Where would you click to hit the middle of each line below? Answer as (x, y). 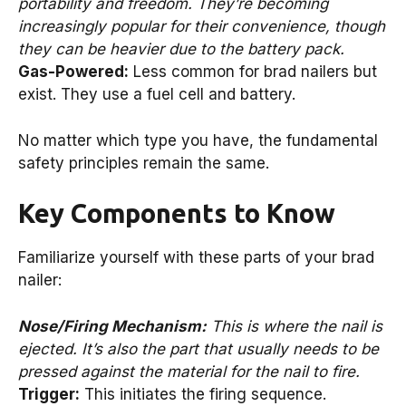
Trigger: (49, 394)
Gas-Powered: (73, 72)
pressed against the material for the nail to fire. (189, 371)
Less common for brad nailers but (253, 72)
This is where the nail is (295, 326)
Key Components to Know (177, 213)
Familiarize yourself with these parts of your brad (196, 258)
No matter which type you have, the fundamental (198, 140)
